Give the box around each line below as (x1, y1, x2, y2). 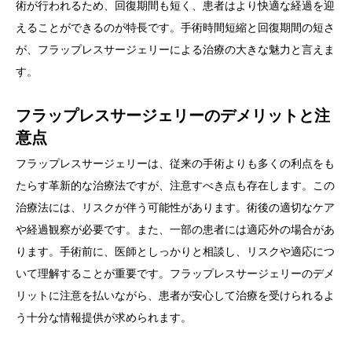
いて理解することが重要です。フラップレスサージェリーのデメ (16, 267, 335, 280)
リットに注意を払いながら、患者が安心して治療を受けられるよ (16, 289, 335, 302)
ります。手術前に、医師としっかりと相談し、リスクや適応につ (16, 245, 335, 258)
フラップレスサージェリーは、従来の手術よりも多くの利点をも (16, 157, 335, 170)
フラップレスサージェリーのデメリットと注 (16, 107, 330, 125)
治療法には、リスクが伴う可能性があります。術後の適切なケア (16, 201, 335, 214)
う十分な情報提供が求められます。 (16, 311, 192, 324)
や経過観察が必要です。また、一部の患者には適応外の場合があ (16, 223, 335, 236)
